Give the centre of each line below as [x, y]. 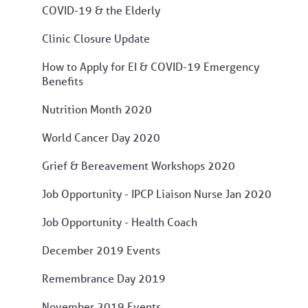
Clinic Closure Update [96, 38]
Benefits [63, 80]
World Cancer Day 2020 [101, 137]
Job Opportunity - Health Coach [120, 221]
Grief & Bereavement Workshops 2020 [139, 165]
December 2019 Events [101, 250]
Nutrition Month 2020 [97, 109]
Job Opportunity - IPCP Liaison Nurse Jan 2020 [157, 193]
